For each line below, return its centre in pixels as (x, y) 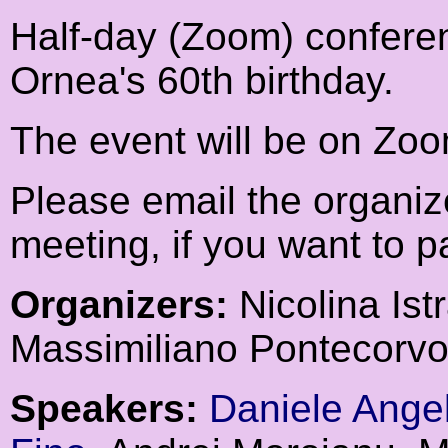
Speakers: (104, 409)
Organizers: (119, 305)
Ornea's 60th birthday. (202, 81)
